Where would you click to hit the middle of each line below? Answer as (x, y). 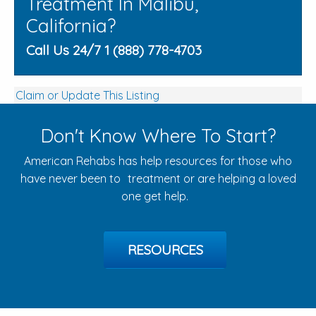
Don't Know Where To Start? (158, 136)
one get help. (158, 196)
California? (71, 26)
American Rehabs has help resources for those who (158, 161)
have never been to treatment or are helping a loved (158, 179)
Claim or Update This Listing (87, 96)
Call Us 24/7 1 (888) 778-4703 (114, 50)
